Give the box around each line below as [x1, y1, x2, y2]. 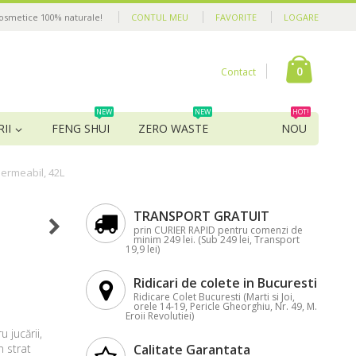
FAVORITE [215, 11, 257, 23]
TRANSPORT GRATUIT [133, 207, 269, 226]
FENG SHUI [52, 121, 110, 136]
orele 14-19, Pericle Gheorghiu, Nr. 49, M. [133, 300, 317, 314]
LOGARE [284, 11, 319, 23]
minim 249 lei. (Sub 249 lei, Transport [133, 233, 300, 247]
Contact [221, 65, 256, 79]
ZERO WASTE [138, 121, 208, 136]
